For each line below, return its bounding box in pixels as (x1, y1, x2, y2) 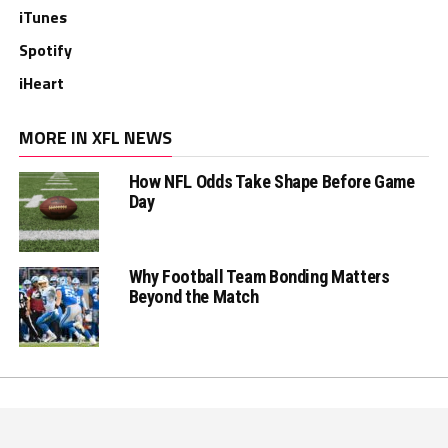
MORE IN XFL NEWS (18, 124, 172, 152)
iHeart (18, 71, 64, 96)
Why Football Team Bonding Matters (128, 266, 390, 288)
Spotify (18, 38, 72, 63)
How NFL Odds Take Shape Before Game (128, 171, 415, 193)
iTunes (18, 5, 67, 30)
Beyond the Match (128, 286, 259, 308)
